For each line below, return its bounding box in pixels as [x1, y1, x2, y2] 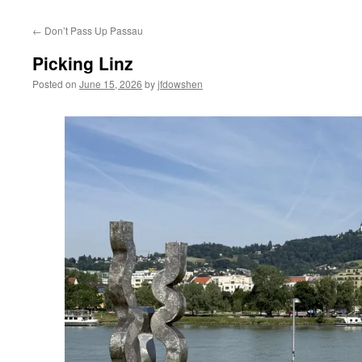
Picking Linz [32, 51, 133, 75]
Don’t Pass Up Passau [42, 23, 143, 37]
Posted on [32, 77, 77, 90]
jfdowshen [158, 77, 203, 90]
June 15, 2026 [79, 77, 142, 90]
